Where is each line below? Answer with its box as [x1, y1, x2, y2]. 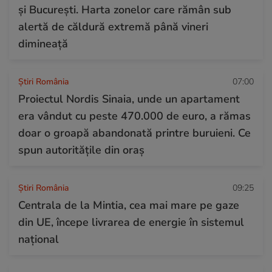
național [18, 231, 59, 246]
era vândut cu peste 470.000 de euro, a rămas [18, 108, 251, 123]
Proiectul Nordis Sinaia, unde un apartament [18, 91, 240, 106]
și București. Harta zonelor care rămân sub [18, 2, 231, 17]
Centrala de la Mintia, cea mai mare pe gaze [18, 197, 239, 212]
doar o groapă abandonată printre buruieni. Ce [18, 125, 251, 140]
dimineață [18, 36, 68, 51]
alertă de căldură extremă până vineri [18, 19, 208, 34]
